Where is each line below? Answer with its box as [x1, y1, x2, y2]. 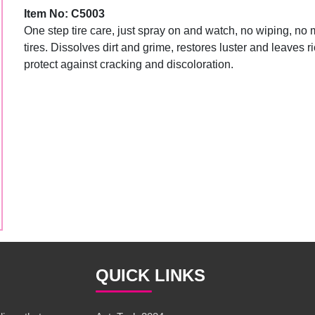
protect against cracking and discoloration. [23, 58, 233, 70]
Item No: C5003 [23, 8, 105, 20]
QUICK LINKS [96, 266, 206, 285]
